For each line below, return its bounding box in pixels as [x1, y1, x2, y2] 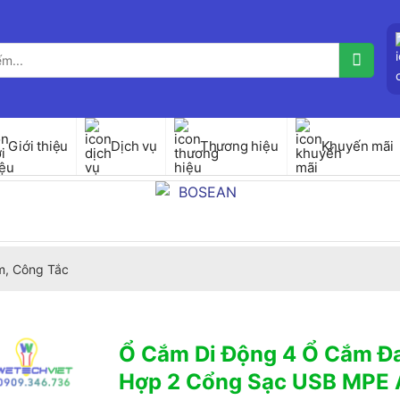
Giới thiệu [8, 137, 69, 154]
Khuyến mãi [321, 137, 394, 154]
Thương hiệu [199, 137, 279, 154]
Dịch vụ [111, 137, 157, 154]
